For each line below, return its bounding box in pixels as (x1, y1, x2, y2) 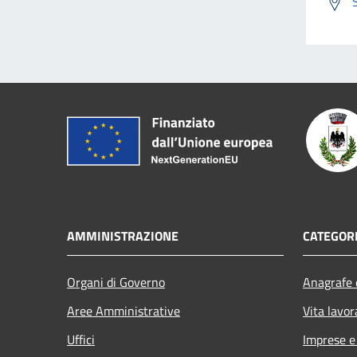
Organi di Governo (67, 272, 165, 292)
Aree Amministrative (67, 300, 180, 320)
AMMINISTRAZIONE (67, 226, 178, 245)
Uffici (67, 329, 95, 349)
